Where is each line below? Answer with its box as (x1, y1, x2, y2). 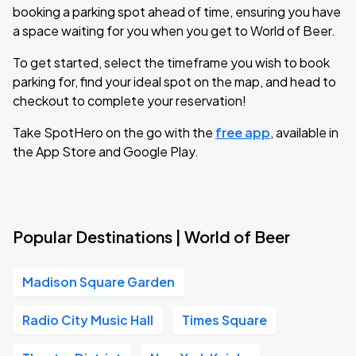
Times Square (182, 311, 267, 328)
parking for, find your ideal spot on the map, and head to (13, 73, 336, 90)
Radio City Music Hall (22, 311, 153, 328)
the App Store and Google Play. (13, 143, 199, 160)
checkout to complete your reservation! (13, 92, 246, 109)
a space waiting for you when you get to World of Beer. (13, 22, 335, 39)
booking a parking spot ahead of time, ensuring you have (13, 3, 341, 20)
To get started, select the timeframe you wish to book (13, 54, 330, 71)
